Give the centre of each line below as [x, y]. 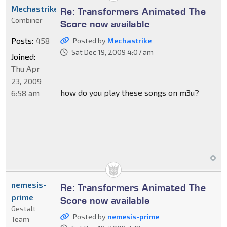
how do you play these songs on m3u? [129, 93]
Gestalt [24, 209]
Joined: [23, 57]
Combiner [27, 20]
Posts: [22, 41]
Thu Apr [26, 69]
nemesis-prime [133, 217]
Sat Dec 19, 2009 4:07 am [112, 52]
